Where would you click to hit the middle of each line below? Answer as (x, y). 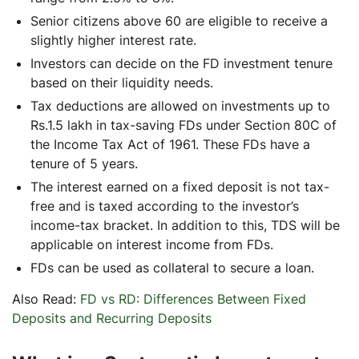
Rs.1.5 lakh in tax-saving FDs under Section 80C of (184, 125)
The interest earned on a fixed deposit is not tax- (180, 186)
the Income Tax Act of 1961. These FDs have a (170, 144)
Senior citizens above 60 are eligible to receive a (179, 20)
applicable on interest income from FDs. (152, 244)
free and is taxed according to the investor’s (165, 206)
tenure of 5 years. (84, 163)
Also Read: (46, 298)
